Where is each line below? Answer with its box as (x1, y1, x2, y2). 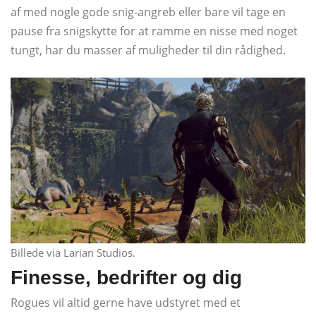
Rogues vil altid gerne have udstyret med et (11, 294, 241, 310)
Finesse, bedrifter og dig (11, 266, 242, 288)
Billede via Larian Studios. (11, 245, 135, 260)
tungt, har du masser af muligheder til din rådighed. (11, 42, 286, 58)
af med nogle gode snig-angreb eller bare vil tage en (11, 4, 286, 20)
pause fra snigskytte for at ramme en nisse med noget (11, 23, 298, 39)
